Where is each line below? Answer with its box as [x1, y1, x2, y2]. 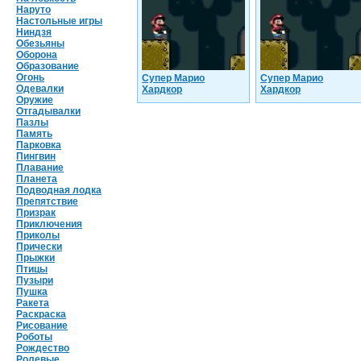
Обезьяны [16, 38, 64, 49]
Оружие [16, 94, 53, 106]
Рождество [16, 342, 69, 354]
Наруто [16, 4, 51, 15]
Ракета [16, 297, 49, 309]
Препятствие [16, 196, 78, 207]
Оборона [16, 49, 57, 60]
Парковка [16, 139, 61, 151]
